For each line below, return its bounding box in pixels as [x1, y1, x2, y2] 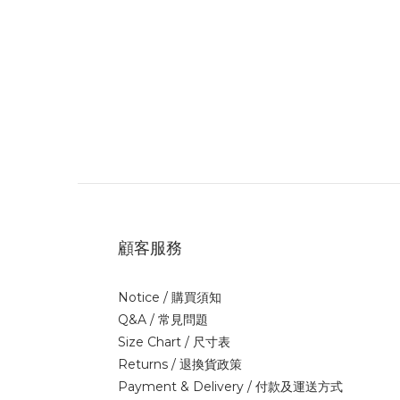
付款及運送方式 [255, 379, 343, 395]
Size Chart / [118, 334, 189, 350]
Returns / [118, 356, 179, 372]
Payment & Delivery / [118, 379, 255, 395]
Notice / [118, 289, 171, 305]
